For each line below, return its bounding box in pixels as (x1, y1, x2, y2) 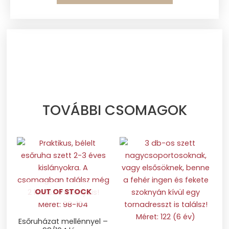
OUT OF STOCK (35, 187, 92, 197)
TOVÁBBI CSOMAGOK (42, 100, 187, 120)
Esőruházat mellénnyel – (18, 216, 108, 226)
